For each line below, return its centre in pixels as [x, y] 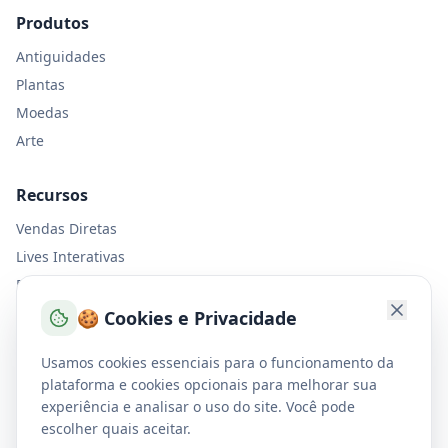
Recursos [52, 194]
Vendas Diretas [66, 228]
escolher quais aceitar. [116, 428]
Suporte [47, 366]
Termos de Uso [65, 400]
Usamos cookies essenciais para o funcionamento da [217, 362]
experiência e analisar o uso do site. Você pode [198, 406]
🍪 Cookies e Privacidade [187, 318]
